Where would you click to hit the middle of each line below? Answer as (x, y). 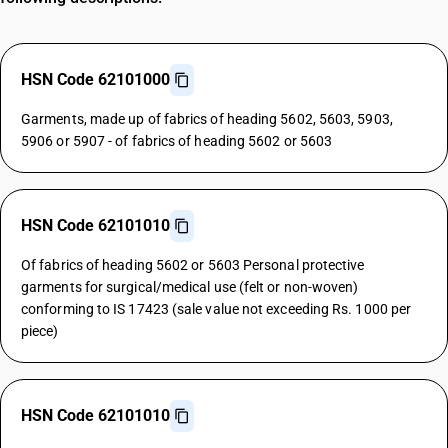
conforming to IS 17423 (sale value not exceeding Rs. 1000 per (216, 309)
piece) (40, 331)
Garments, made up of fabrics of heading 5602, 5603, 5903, (207, 119)
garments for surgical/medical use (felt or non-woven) (190, 287)
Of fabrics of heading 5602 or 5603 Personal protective (193, 265)
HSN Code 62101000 (95, 79)
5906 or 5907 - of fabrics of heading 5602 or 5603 (177, 141)
